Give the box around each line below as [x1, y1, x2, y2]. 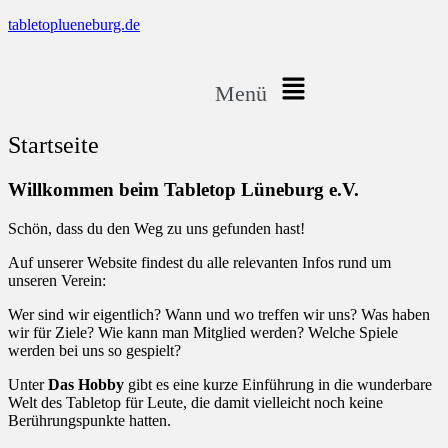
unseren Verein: [8, 271, 106, 289]
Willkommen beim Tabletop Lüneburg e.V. [8, 179, 359, 201]
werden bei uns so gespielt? [8, 341, 181, 359]
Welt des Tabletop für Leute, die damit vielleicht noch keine [8, 393, 383, 411]
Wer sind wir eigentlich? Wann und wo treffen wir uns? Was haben [8, 305, 430, 323]
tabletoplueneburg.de [8, 16, 140, 33]
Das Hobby [48, 375, 128, 393]
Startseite [8, 132, 99, 159]
